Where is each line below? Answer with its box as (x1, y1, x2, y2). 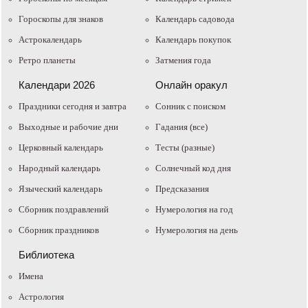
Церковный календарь (19, 142, 103, 153)
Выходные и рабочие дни (19, 121, 118, 132)
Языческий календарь (19, 183, 102, 194)
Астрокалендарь (19, 34, 82, 45)
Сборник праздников (19, 224, 99, 235)
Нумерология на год (155, 203, 233, 214)
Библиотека (19, 248, 74, 261)
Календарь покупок (155, 34, 231, 45)
